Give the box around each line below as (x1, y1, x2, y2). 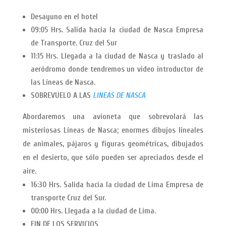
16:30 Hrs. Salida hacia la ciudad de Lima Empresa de (30, 180, 204, 190)
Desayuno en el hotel (30, 12, 98, 22)
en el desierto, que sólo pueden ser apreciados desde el (22, 153, 204, 162)
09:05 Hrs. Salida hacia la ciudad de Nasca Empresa (30, 25, 204, 35)
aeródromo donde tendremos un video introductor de (30, 65, 204, 74)
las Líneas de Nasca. (30, 78, 95, 87)
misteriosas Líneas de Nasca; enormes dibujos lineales (22, 126, 204, 135)
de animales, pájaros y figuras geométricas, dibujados (22, 139, 204, 149)
